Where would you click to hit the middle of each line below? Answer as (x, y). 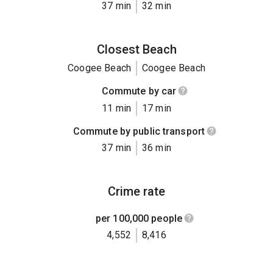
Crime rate (136, 191)
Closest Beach (136, 50)
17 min (157, 108)
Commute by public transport (139, 131)
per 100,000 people (139, 218)
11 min (116, 108)
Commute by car (139, 91)
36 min (157, 147)
